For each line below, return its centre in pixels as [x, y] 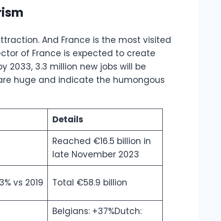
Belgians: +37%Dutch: [97, 211]
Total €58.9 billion [90, 183]
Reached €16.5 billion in [101, 141]
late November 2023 [95, 155]
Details [68, 120]
